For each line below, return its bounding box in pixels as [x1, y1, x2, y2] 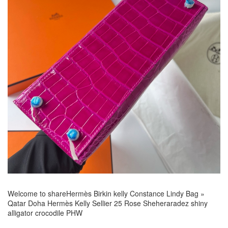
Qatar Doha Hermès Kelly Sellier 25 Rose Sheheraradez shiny [8, 197, 208, 208]
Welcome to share [8, 188, 66, 198]
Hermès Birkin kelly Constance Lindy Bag [66, 188, 198, 198]
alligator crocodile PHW [8, 207, 82, 218]
